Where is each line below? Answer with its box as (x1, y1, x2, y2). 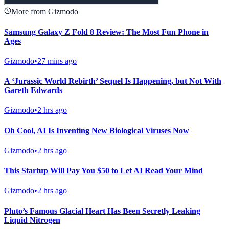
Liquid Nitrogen (4, 215, 60, 224)
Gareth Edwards (4, 86, 62, 95)
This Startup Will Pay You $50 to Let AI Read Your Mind (4, 166, 203, 175)
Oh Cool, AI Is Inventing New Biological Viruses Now (4, 126, 189, 135)
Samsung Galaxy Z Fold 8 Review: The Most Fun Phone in (4, 27, 209, 36)
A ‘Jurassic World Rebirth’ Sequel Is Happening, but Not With (4, 77, 221, 86)
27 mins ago (37, 56, 77, 65)
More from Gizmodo (11, 7, 78, 16)
